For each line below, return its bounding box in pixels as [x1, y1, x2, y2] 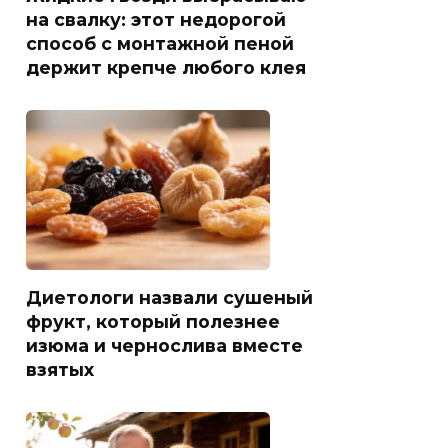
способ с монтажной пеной [26, 32, 294, 54]
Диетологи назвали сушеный [26, 286, 313, 308]
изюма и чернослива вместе [26, 334, 303, 356]
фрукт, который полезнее [26, 310, 280, 332]
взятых [26, 358, 94, 380]
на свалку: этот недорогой [26, 8, 286, 30]
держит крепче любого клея [26, 56, 306, 78]
